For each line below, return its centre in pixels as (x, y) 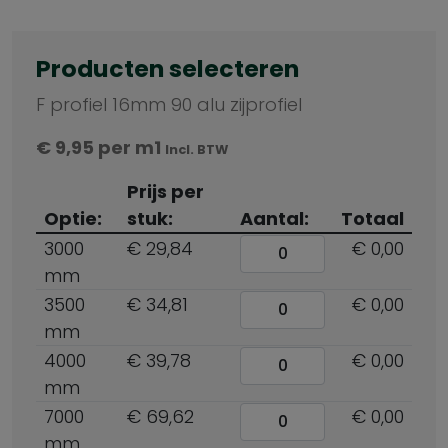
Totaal (372, 218)
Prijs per (165, 191)
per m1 (129, 147)
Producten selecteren (167, 68)
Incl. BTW (196, 149)
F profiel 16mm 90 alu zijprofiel (169, 104)
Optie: (73, 218)
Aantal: (274, 218)
